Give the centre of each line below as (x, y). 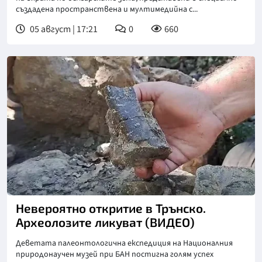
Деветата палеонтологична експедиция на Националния (124, 244)
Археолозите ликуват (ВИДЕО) (105, 222)
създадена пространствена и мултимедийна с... (107, 9)
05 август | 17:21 (63, 29)
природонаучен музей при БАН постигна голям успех (115, 255)
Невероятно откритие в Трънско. (111, 208)
